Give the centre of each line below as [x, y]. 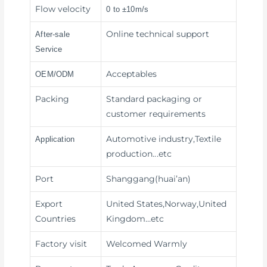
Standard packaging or [154, 99]
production [130, 154]
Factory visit [61, 244]
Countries [56, 219]
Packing [52, 99]
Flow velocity [63, 9]
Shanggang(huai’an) [149, 179]
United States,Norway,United [167, 204]
